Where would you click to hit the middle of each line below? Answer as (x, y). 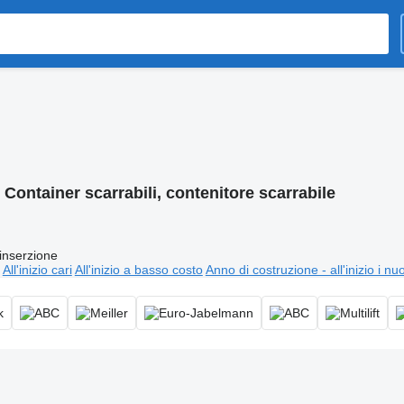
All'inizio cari (37, 269)
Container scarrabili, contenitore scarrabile (170, 193)
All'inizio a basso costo (138, 269)
